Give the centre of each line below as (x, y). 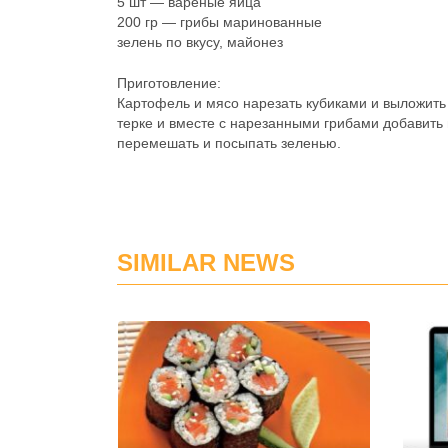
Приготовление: (169, 83)
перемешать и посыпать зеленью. (229, 143)
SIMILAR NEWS (206, 262)
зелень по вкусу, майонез (200, 42)
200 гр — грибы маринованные (219, 22)
